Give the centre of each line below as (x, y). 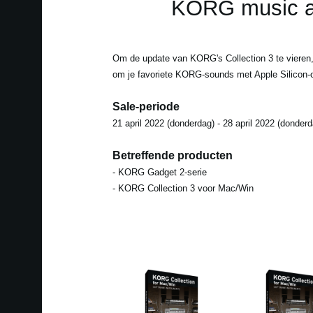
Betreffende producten (172, 155)
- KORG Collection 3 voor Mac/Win (183, 188)
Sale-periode (146, 106)
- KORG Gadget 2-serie (159, 172)
